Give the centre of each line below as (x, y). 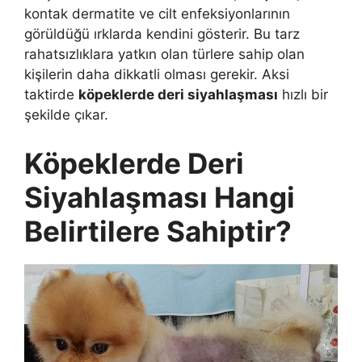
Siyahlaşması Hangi (160, 197)
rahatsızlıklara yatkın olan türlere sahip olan (164, 55)
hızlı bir (303, 95)
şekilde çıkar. (66, 115)
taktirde (51, 95)
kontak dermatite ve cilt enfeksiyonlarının (157, 14)
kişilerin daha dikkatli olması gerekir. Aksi (157, 75)
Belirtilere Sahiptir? (158, 231)
